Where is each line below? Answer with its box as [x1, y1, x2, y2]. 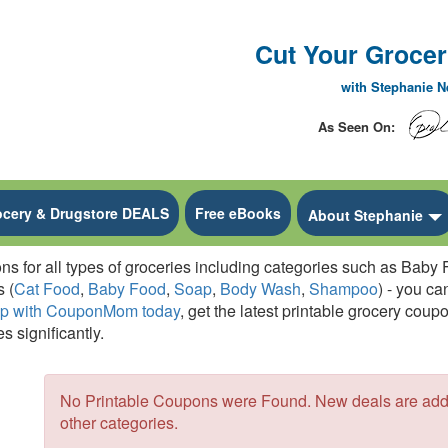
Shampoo [309, 276, 378, 300]
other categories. [60, 410, 178, 434]
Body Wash [220, 276, 301, 300]
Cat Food [14, 276, 80, 300]
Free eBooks [195, 202, 281, 223]
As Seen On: [318, 117, 399, 136]
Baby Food [88, 276, 166, 300]
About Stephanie [308, 204, 423, 225]
